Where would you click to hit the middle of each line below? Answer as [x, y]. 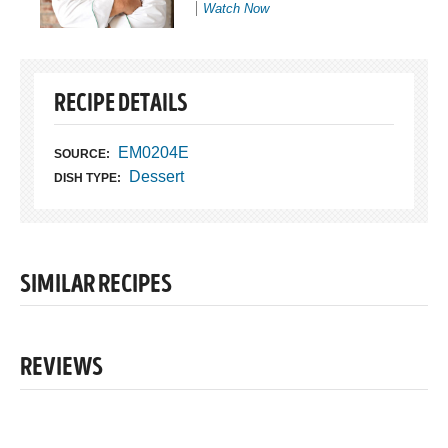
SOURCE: [82, 153]
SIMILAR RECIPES [96, 285]
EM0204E [153, 152]
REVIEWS [61, 369]
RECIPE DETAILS [120, 105]
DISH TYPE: [87, 177]
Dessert [156, 176]
